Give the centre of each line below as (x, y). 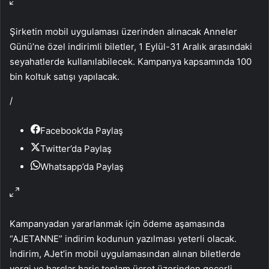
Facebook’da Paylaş (82, 130)
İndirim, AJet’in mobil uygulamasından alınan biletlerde (125, 253)
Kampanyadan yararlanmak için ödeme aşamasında (117, 223)
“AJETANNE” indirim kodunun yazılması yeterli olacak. (123, 238)
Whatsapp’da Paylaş (82, 166)
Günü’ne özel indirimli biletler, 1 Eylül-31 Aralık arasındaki (131, 46)
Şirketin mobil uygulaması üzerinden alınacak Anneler (123, 31)
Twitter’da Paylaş (76, 148)
